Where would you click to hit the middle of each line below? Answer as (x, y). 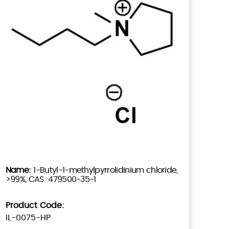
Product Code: (35, 205)
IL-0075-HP (28, 217)
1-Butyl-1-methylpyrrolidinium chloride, (106, 170)
